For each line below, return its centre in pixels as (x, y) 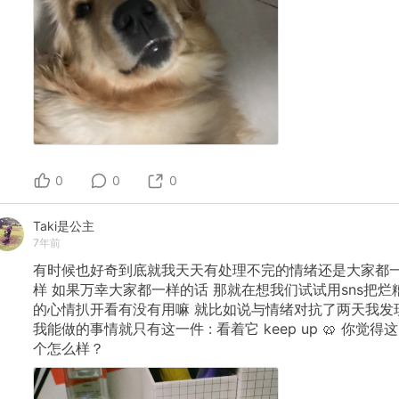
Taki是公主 (64, 226)
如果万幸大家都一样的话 (130, 289)
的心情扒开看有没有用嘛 (111, 309)
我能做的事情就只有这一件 (118, 328)
